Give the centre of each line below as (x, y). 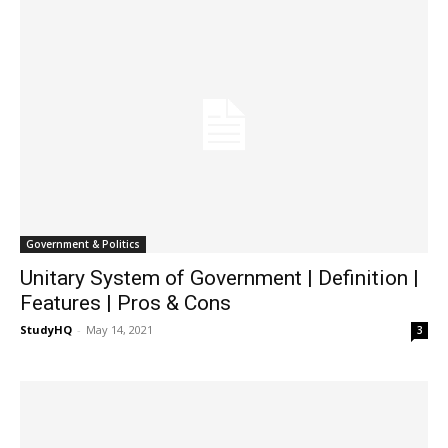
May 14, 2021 (119, 329)
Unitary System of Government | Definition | (219, 277)
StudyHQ (46, 329)
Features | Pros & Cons (125, 302)
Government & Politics (83, 243)
